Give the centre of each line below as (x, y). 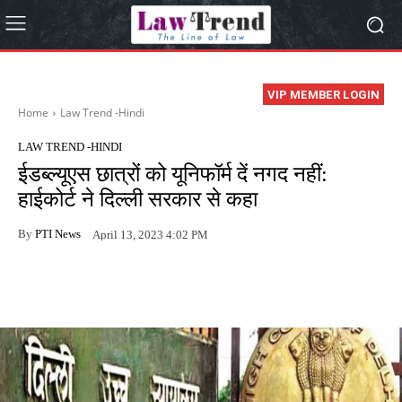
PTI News (58, 233)
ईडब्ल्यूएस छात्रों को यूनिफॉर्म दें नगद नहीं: (173, 175)
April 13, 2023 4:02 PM (150, 234)
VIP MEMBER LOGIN (323, 95)
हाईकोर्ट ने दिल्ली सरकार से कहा (138, 200)
